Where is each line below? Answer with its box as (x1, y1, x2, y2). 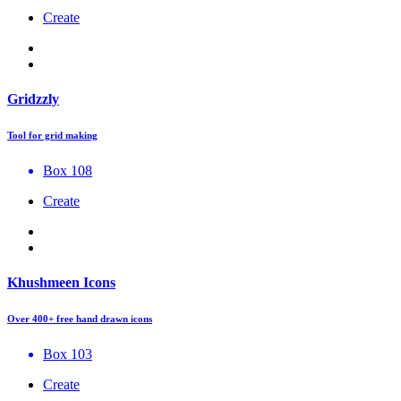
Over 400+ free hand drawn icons (7, 312, 152, 324)
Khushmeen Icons (7, 274, 115, 290)
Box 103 (43, 346, 92, 362)
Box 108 (43, 162, 92, 178)
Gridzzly (7, 90, 59, 107)
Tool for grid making (7, 129, 98, 141)
